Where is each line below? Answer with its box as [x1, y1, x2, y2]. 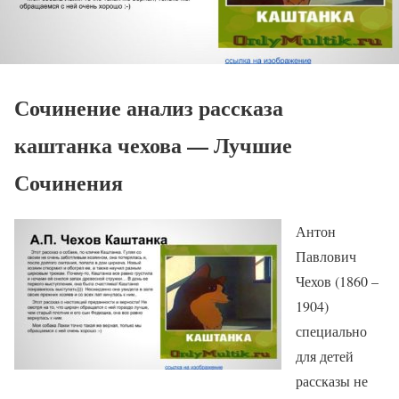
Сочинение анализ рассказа [14, 91, 283, 123]
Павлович [296, 246, 356, 265]
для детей [296, 346, 354, 365]
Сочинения [14, 166, 123, 198]
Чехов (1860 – [296, 271, 379, 290]
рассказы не [296, 370, 368, 390]
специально [296, 321, 367, 340]
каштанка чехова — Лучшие [14, 128, 292, 160]
